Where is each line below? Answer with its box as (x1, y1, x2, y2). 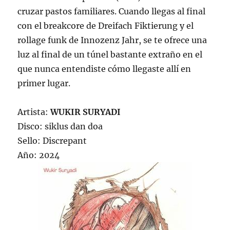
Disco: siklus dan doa (17, 121, 103, 132)
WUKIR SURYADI (50, 107, 121, 118)
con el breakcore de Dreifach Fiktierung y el (17, 21, 194, 31)
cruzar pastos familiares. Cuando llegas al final (17, 6, 206, 17)
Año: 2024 (17, 150, 60, 161)
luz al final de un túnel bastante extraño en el (17, 49, 203, 60)
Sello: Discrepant (17, 136, 87, 146)
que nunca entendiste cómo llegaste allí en (17, 64, 191, 74)
